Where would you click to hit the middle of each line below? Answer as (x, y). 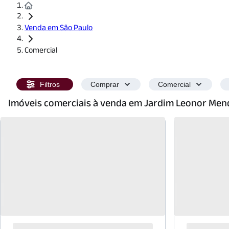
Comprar (105, 84)
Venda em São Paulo (59, 27)
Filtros (50, 84)
